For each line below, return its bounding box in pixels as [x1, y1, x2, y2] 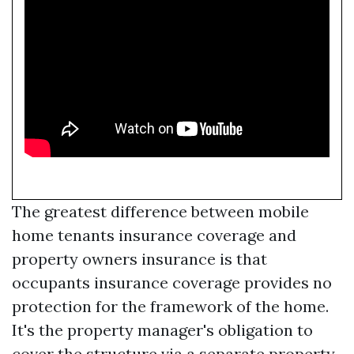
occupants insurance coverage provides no [12, 272, 332, 292]
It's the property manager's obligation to [12, 319, 313, 340]
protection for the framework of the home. [12, 296, 329, 316]
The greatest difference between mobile [12, 201, 309, 221]
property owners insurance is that [12, 248, 267, 269]
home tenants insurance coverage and [12, 224, 296, 245]
